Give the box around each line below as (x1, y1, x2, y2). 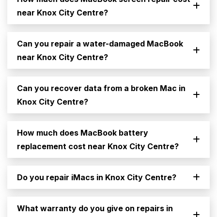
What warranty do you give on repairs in (17, 203, 173, 214)
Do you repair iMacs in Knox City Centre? (17, 172, 176, 183)
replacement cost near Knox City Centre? (17, 141, 179, 152)
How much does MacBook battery (17, 128, 148, 138)
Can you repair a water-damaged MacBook (17, 39, 183, 49)
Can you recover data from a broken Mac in (17, 83, 186, 93)
